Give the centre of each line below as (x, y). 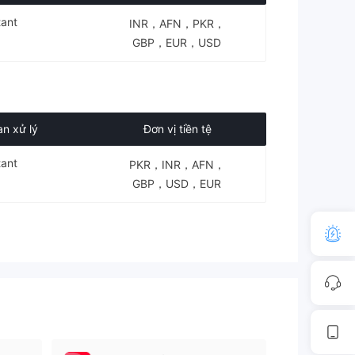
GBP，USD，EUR (177, 183)
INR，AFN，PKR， (177, 23)
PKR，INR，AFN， (177, 164)
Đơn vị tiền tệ (177, 129)
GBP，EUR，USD (177, 42)
